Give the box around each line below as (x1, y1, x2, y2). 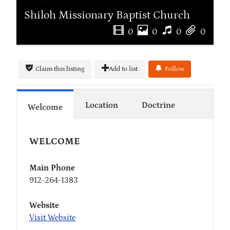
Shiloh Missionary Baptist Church (24, 8, 190, 22)
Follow (165, 65, 184, 73)
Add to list (109, 65, 138, 73)
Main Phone (29, 163, 75, 173)
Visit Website (29, 213, 75, 223)
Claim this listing (35, 65, 84, 73)
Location (85, 101, 118, 110)
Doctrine (141, 101, 175, 110)
